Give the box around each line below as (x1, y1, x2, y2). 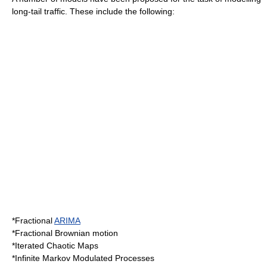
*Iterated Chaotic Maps (12, 241, 98, 250)
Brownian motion (55, 228, 118, 238)
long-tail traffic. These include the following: (12, 7, 175, 16)
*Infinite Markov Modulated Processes (12, 253, 154, 263)
